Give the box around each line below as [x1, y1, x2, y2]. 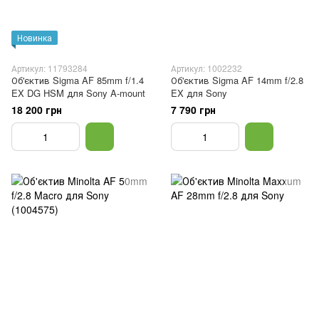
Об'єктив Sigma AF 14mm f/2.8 [171, 73, 303, 87]
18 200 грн [11, 103, 62, 117]
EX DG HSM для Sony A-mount [11, 86, 145, 100]
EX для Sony [171, 86, 227, 100]
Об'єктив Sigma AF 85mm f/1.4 [11, 73, 144, 87]
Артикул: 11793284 [11, 62, 88, 74]
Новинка [17, 31, 52, 43]
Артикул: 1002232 [171, 62, 242, 74]
